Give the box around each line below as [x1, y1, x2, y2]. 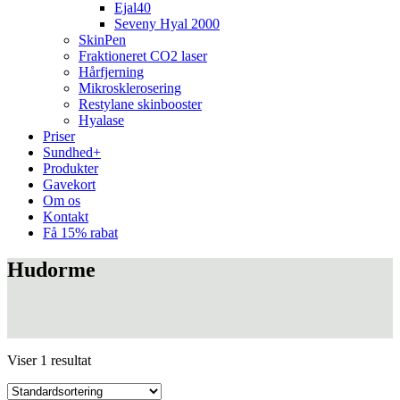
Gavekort [43, 176, 96, 192]
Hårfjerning [79, 63, 144, 79]
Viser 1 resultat [7, 353, 91, 369]
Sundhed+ [43, 144, 101, 160]
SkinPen [79, 31, 126, 47]
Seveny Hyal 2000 [114, 15, 220, 31]
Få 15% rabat [43, 224, 118, 240]
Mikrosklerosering [79, 79, 181, 96]
